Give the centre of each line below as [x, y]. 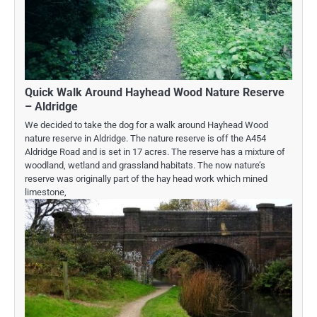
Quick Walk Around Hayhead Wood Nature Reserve [155, 93]
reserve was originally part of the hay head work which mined [146, 179]
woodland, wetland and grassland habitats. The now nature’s [145, 166]
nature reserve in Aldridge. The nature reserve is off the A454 [145, 139]
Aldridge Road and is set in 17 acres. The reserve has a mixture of [155, 152]
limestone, [46, 192]
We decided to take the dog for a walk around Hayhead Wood [146, 125]
